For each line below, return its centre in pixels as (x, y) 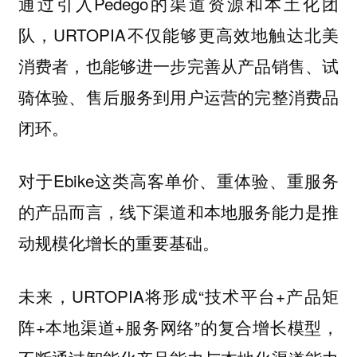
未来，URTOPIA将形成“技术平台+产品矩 (178, 295)
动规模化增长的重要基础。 (118, 243)
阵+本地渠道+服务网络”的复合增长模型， (178, 326)
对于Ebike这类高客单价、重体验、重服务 (178, 180)
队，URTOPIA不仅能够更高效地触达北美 (178, 34)
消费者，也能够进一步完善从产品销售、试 (178, 65)
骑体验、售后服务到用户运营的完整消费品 (178, 96)
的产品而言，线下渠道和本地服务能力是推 (178, 212)
